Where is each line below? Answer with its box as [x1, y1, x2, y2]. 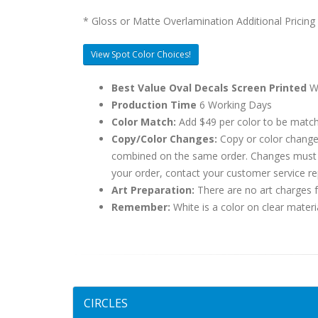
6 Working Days [197, 98, 272, 111]
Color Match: [111, 115, 179, 128]
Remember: [111, 200, 170, 214]
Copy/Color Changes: [111, 132, 220, 146]
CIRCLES [84, 295, 128, 311]
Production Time [111, 98, 197, 111]
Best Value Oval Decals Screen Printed [111, 81, 307, 94]
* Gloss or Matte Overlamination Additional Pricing [83, 14, 315, 28]
